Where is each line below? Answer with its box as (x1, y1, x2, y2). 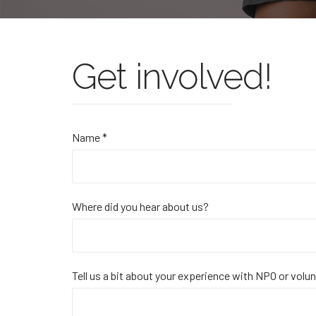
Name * (72, 130, 107, 144)
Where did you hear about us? (72, 200, 209, 213)
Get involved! (72, 56, 272, 97)
